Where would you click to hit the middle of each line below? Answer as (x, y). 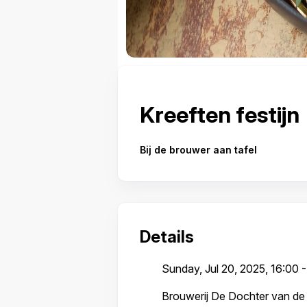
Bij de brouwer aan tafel (198, 150)
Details (167, 237)
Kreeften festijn (219, 115)
